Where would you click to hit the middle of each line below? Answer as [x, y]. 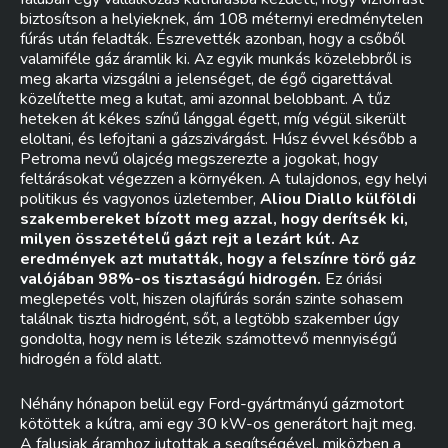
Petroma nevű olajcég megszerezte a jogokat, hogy [199, 159]
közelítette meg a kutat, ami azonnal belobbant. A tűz [205, 99]
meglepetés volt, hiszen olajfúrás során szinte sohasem [211, 299]
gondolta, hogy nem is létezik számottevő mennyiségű [208, 339]
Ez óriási [351, 279]
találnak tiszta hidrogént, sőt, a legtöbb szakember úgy [209, 319]
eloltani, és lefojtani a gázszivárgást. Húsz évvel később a [218, 139]
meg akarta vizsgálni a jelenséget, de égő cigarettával [206, 79]
